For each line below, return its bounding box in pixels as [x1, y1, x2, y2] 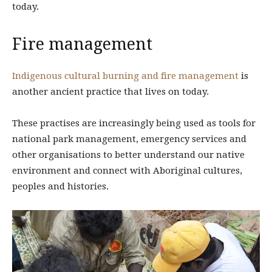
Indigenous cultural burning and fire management [12, 70, 239, 81]
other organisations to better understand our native [12, 149, 245, 160]
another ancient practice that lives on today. [12, 86, 209, 97]
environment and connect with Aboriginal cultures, [12, 165, 242, 176]
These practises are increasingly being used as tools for [12, 117, 256, 129]
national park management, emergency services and [12, 133, 246, 144]
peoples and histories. [12, 180, 109, 192]
